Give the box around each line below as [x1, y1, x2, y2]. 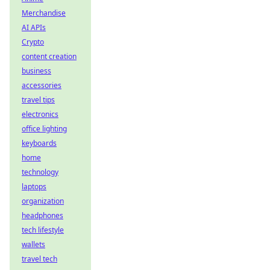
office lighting [22, 124, 67, 134]
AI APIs [22, 22, 46, 33]
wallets [22, 239, 45, 250]
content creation [22, 51, 77, 61]
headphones [22, 210, 63, 221]
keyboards [22, 138, 57, 148]
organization [22, 196, 64, 206]
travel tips [22, 95, 55, 105]
